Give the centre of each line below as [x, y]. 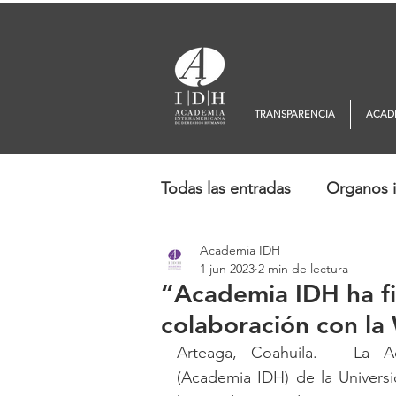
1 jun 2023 [227, 268]
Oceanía [312, 259]
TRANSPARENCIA [295, 114]
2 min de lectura [303, 268]
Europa [222, 259]
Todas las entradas [226, 188]
